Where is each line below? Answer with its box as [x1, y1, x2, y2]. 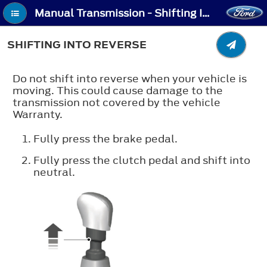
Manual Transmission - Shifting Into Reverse [202, 6, 210, 21]
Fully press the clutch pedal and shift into [33, 153, 250, 167]
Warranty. [13, 107, 63, 122]
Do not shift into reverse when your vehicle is [13, 71, 247, 86]
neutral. [33, 164, 75, 179]
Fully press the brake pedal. [33, 131, 178, 146]
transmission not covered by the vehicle [13, 95, 221, 110]
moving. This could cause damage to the [13, 83, 223, 98]
